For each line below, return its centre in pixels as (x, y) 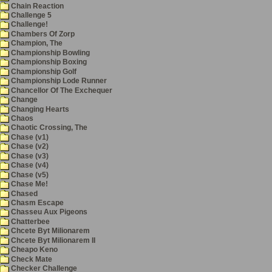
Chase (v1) (29, 137)
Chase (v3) (29, 156)
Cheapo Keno (33, 250)
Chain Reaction (36, 6)
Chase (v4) (29, 165)
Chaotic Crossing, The (48, 128)
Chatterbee (29, 221)
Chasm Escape (36, 203)
